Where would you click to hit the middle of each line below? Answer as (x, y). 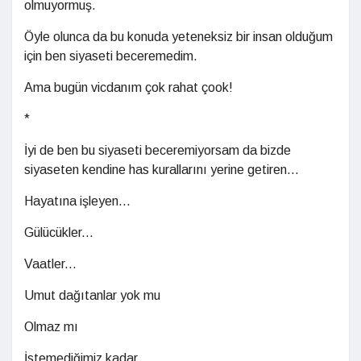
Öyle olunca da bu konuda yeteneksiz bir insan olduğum (178, 37)
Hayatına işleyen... (77, 201)
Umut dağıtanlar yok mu (92, 295)
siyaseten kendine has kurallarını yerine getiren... (162, 170)
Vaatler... (50, 264)
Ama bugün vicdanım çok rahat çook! (129, 87)
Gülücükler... (59, 232)
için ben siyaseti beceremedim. (111, 56)
